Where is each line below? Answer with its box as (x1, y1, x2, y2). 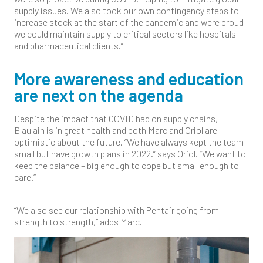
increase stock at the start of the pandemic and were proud (14, 16, 244, 28)
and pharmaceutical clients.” (14, 39, 123, 51)
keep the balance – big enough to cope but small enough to (14, 159, 239, 171)
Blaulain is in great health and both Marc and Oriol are (14, 124, 217, 136)
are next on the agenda (14, 84, 183, 105)
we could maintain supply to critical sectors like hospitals (14, 28, 236, 39)
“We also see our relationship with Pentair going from (14, 204, 219, 215)
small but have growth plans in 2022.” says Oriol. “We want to (14, 147, 246, 159)
